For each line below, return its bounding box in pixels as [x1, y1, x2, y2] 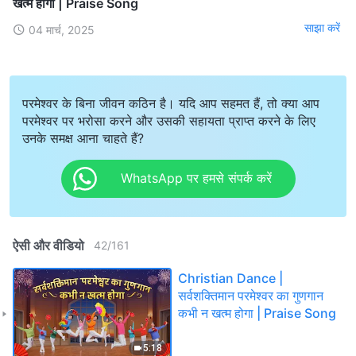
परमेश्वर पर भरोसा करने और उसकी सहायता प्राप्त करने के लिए [22, 112, 315, 129]
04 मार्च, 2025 [29, 22, 95, 37]
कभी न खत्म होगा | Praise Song [178, 304, 336, 321]
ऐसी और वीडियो [13, 237, 84, 253]
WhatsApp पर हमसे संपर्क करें [120, 170, 272, 187]
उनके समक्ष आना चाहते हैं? [22, 130, 144, 146]
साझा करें [304, 21, 340, 35]
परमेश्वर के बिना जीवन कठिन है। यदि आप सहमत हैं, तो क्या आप [22, 95, 319, 111]
